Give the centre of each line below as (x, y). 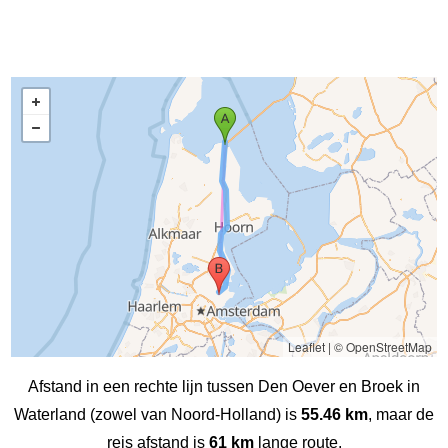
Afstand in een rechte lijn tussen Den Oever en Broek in (224, 386)
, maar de (401, 414)
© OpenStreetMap (382, 346)
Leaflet (306, 346)
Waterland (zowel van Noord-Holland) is (157, 414)
